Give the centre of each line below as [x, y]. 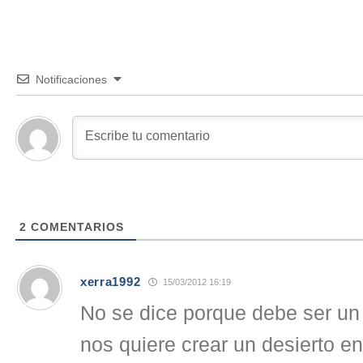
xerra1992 [111, 281]
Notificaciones [71, 80]
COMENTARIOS [75, 227]
